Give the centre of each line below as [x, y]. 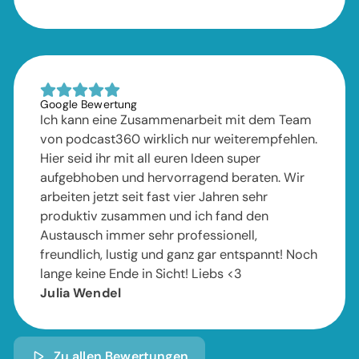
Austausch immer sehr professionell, [149, 236]
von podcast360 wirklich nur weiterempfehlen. [179, 139]
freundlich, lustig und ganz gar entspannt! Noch [179, 255]
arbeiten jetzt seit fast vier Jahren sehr [154, 197]
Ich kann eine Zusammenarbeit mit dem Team [176, 120]
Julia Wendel [81, 293]
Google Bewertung [89, 105]
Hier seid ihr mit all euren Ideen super [151, 159]
